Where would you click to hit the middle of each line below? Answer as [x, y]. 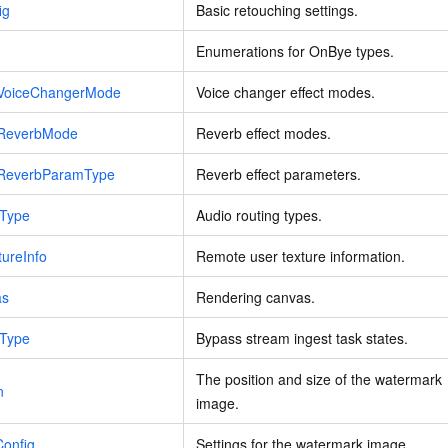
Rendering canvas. [255, 297]
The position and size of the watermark [319, 379]
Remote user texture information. [300, 256]
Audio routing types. [259, 215]
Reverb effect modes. [263, 133]
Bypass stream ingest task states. [302, 338]
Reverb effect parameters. [278, 174]
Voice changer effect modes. [285, 92]
